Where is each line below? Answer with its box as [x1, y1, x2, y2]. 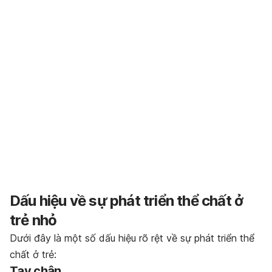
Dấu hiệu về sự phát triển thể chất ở [10, 191, 243, 209]
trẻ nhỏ [10, 211, 57, 229]
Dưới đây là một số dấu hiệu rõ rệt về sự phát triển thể [10, 231, 254, 244]
